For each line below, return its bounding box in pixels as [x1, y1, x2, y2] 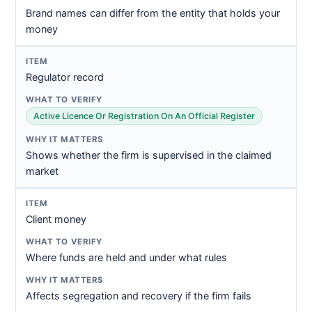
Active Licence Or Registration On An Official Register [33, 111, 255, 121]
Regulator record [26, 71, 104, 83]
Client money [26, 213, 86, 225]
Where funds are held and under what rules [26, 251, 227, 263]
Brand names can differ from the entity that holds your [26, 7, 280, 19]
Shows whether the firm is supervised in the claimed [26, 149, 272, 161]
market [26, 165, 58, 177]
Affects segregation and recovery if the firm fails [26, 290, 251, 302]
